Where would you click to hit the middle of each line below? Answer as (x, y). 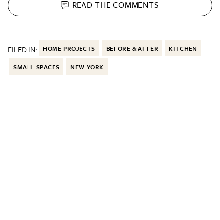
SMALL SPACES (37, 67)
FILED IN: (23, 49)
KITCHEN (183, 48)
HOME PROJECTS (69, 48)
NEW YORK (87, 67)
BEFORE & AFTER (132, 48)
